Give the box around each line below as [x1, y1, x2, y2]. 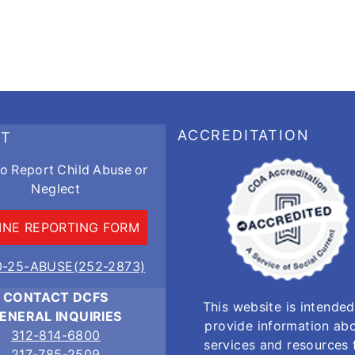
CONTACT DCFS [2, 289, 109, 306]
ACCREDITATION [177, 127, 310, 144]
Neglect [31, 181, 81, 197]
